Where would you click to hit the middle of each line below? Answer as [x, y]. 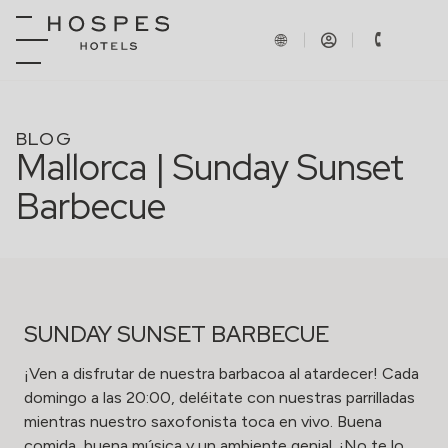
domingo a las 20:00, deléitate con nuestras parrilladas [219, 397]
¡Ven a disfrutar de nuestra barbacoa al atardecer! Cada [221, 373]
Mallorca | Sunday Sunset [210, 167]
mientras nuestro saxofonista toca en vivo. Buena [203, 421]
